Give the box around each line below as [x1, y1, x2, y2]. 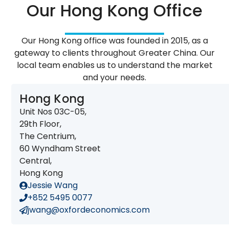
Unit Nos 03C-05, [19, 106, 87, 118]
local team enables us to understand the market [16, 59, 213, 72]
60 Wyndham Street [19, 143, 101, 155]
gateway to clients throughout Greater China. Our [14, 47, 215, 59]
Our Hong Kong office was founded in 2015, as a [21, 35, 208, 47]
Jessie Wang [28, 179, 78, 192]
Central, [19, 155, 52, 167]
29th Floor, [19, 118, 62, 130]
